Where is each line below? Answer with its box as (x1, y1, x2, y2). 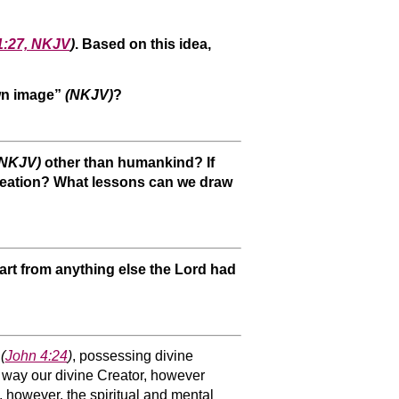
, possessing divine (71, 348, 193, 364)
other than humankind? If (40, 154, 215, 170)
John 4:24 (4, 348, 68, 364)
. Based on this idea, (74, 37, 211, 53)
